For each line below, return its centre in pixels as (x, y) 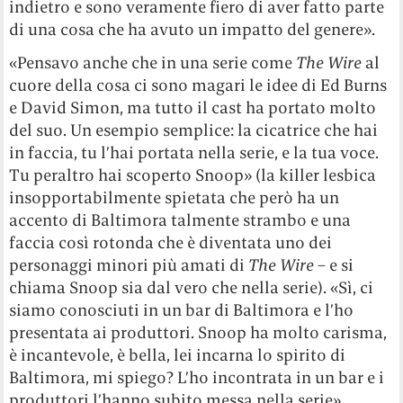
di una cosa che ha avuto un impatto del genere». (193, 29)
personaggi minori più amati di (129, 264)
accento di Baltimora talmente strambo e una (180, 219)
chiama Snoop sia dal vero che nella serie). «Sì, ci (192, 287)
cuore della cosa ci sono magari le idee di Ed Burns (198, 85)
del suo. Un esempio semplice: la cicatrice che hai (194, 130)
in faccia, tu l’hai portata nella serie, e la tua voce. (194, 152)
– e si (334, 264)
